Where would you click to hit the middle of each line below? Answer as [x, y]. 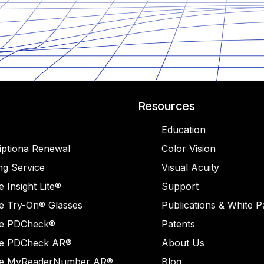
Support [180, 186]
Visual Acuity [190, 167]
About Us [183, 243]
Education [184, 130]
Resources [166, 106]
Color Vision [189, 148]
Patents [178, 224]
